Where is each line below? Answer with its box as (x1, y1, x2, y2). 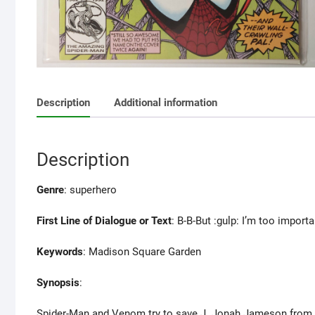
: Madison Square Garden (83, 245, 201, 259)
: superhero (64, 184, 117, 197)
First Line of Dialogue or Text (37, 214, 172, 228)
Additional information (114, 96, 217, 109)
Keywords (37, 245, 83, 259)
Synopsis (37, 276, 79, 290)
